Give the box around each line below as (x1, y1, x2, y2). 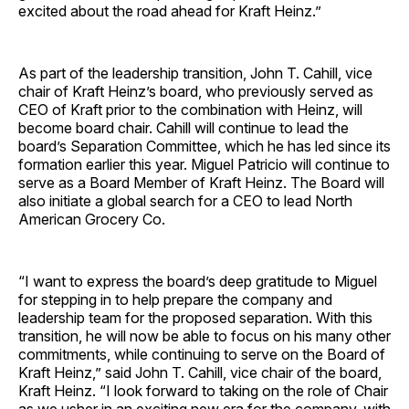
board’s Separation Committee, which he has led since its (18, 137, 391, 156)
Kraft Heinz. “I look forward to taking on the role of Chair (18, 382, 388, 401)
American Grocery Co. (18, 210, 165, 229)
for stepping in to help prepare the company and (18, 290, 332, 309)
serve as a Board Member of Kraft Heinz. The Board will (18, 173, 384, 193)
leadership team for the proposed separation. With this (18, 309, 372, 328)
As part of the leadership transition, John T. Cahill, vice (18, 64, 372, 83)
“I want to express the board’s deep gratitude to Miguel (18, 272, 377, 291)
